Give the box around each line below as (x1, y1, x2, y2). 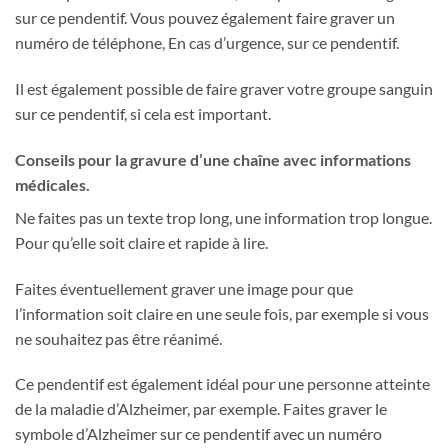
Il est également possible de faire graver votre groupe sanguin (15, 79, 433, 99)
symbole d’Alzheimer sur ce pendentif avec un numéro (15, 424, 382, 444)
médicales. (15, 174, 90, 194)
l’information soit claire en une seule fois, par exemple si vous (15, 303, 429, 323)
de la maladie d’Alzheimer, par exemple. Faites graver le (15, 399, 387, 419)
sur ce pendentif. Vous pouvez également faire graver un (15, 8, 395, 28)
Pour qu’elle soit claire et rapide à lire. (15, 232, 268, 252)
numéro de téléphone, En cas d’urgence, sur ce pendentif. (15, 33, 399, 53)
